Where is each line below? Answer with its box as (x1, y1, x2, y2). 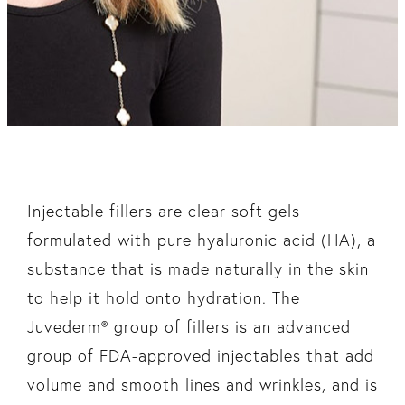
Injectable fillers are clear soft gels (26, 201, 300, 222)
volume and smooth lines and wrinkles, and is (26, 374, 378, 396)
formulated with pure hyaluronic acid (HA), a (26, 230, 376, 251)
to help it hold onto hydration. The (26, 287, 300, 309)
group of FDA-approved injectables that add (26, 345, 374, 367)
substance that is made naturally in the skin (26, 259, 369, 280)
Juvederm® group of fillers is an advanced (26, 316, 351, 338)
